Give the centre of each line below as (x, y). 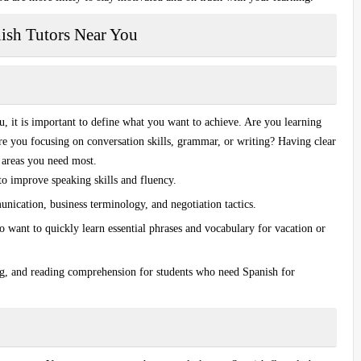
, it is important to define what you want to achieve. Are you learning (163, 122)
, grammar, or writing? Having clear (253, 141)
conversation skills (129, 141)
